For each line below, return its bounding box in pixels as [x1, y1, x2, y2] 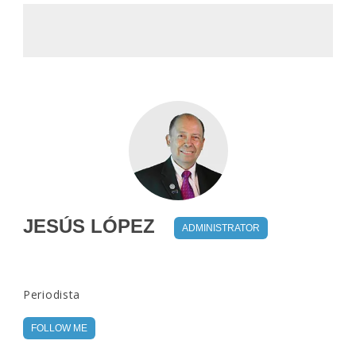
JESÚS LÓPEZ [23, 215, 155, 237]
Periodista [23, 286, 80, 302]
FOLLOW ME [31, 322, 87, 334]
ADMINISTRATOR [182, 222, 260, 234]
